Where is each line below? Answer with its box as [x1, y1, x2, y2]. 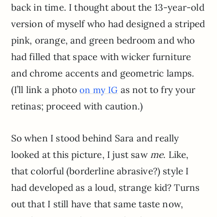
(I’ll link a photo [11, 83, 80, 95]
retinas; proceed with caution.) [11, 100, 146, 112]
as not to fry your [118, 83, 195, 95]
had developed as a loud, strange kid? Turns [11, 181, 200, 193]
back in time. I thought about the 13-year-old [11, 1, 204, 13]
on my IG [79, 84, 118, 95]
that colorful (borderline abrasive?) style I [11, 165, 189, 177]
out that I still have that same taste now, [11, 198, 184, 210]
